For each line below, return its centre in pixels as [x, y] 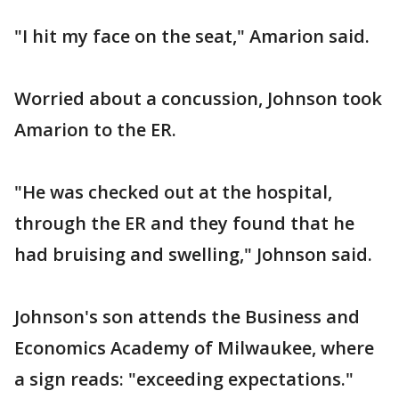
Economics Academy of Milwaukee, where [194, 348]
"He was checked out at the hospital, [173, 192]
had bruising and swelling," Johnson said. [193, 254]
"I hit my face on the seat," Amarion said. [192, 36]
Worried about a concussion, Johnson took [198, 98]
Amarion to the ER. [95, 130]
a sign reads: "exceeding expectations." [184, 379]
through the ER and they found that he [184, 223]
